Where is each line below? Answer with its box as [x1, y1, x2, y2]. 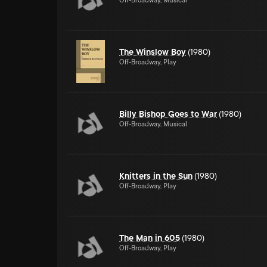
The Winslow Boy [119, 47, 186, 57]
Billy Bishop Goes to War [119, 109, 217, 119]
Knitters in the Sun [119, 171, 193, 181]
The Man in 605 [119, 233, 180, 243]
